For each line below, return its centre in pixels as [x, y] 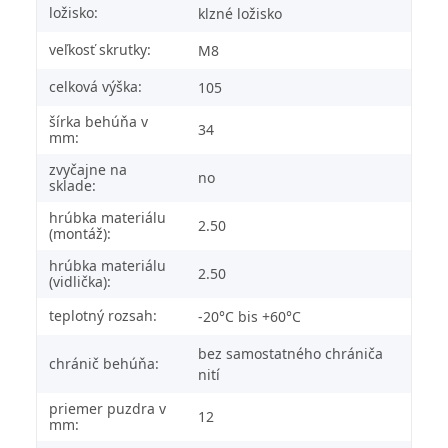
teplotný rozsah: [103, 315]
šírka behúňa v [98, 121]
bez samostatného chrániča [290, 353]
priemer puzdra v [107, 408]
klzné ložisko [240, 13]
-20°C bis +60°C [249, 316]
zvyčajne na [88, 169]
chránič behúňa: [104, 363]
